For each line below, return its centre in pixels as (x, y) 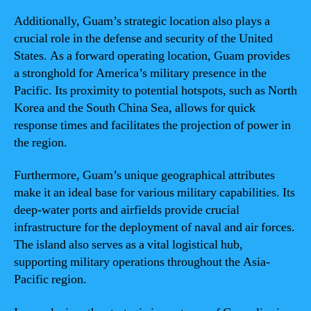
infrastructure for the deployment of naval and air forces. (154, 227)
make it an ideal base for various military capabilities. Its (154, 193)
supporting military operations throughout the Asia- (142, 262)
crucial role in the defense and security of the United (143, 38)
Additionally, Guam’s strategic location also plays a (142, 21)
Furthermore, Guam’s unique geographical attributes (144, 175)
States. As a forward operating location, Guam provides (152, 56)
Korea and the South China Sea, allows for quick (135, 108)
